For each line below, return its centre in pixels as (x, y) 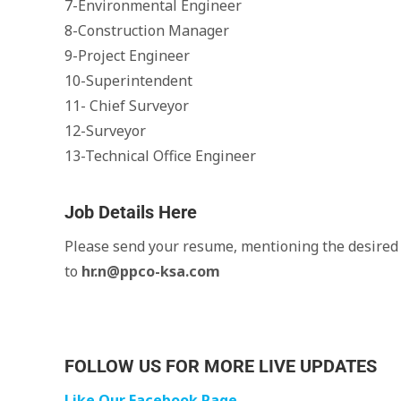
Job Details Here (131, 212)
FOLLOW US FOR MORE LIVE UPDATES (221, 366)
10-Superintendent (128, 81)
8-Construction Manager (147, 30)
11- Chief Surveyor (127, 106)
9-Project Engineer (127, 55)
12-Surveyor (105, 131)
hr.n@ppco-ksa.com (151, 271)
